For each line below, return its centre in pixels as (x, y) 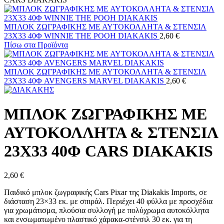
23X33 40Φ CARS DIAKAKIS (108, 151)
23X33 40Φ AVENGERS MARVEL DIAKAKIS (85, 80)
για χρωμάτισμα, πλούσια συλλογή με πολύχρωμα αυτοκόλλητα (106, 210)
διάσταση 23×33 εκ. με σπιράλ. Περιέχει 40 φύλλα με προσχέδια (108, 201)
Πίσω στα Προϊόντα (36, 44)
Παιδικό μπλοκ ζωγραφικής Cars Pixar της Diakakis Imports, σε (105, 192)
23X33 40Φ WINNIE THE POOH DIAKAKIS (82, 35)
